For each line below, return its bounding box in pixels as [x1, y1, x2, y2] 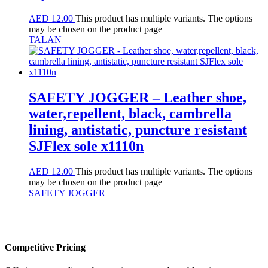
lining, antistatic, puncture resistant [29, 122, 247, 138]
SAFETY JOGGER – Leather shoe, [29, 90, 246, 106]
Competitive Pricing [5, 242, 86, 253]
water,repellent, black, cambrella [29, 106, 232, 122]
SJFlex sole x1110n [29, 138, 144, 154]
